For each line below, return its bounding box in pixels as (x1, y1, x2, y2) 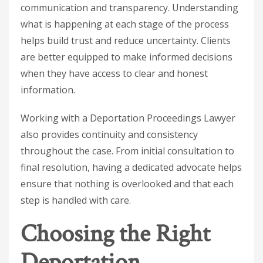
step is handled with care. (21, 194, 131, 207)
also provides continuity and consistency (21, 128, 198, 141)
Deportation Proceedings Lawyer (90, 112, 235, 124)
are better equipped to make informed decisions (21, 50, 232, 63)
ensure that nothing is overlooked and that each (21, 177, 234, 190)
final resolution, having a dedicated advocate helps (21, 161, 242, 174)
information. (21, 83, 75, 96)
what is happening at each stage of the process (21, 18, 229, 31)
